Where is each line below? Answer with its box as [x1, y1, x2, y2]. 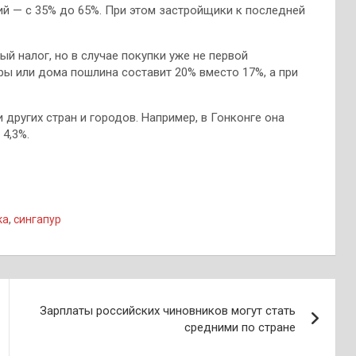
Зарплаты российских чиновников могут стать [40, 304, 296, 318]
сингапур [14, 213, 61, 226]
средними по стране [184, 320, 296, 335]
